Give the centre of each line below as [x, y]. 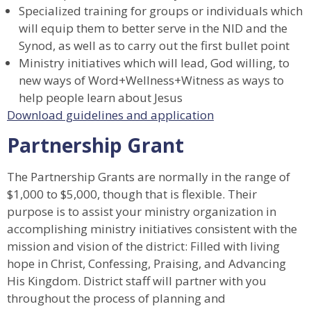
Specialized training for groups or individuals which [161, 11]
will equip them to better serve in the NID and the [153, 28]
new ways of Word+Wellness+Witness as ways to [151, 81]
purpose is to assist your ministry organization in [142, 211]
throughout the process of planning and [116, 298]
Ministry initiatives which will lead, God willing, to [154, 63]
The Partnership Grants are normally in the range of [149, 176]
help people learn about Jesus [101, 98]
